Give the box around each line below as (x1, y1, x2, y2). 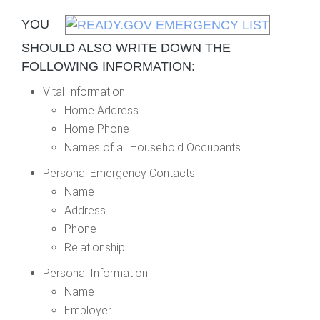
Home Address (64, 104, 139, 117)
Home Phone (64, 122, 129, 136)
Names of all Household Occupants (64, 141, 241, 154)
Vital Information (43, 85, 125, 99)
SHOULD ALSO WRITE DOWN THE (21, 41, 231, 55)
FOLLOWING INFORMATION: (21, 59, 195, 74)
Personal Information (43, 266, 148, 280)
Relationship (64, 241, 125, 254)
